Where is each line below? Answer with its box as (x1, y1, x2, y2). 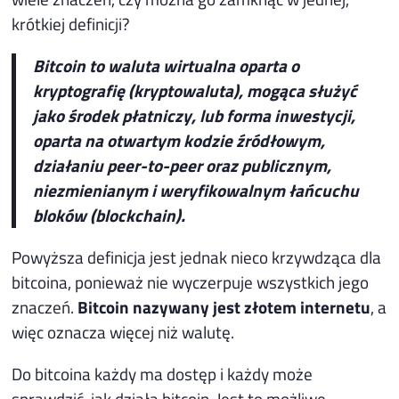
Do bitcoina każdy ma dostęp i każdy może (12, 361, 313, 387)
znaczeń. (12, 294, 78, 321)
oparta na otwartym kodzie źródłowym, (33, 127, 326, 154)
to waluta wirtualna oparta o (85, 53, 300, 79)
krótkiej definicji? (12, 10, 131, 37)
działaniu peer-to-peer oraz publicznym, (33, 152, 332, 179)
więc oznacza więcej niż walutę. (12, 319, 235, 346)
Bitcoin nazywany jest (77, 294, 241, 321)
